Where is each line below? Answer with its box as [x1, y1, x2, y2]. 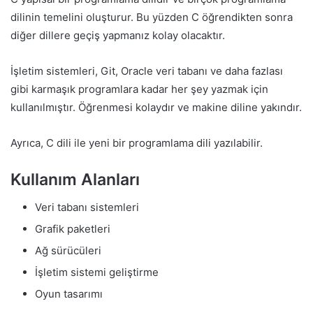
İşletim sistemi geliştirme [35, 265, 159, 279]
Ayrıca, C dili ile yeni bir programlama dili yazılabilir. [10, 136, 263, 150]
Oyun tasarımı [35, 286, 103, 300]
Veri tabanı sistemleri [35, 200, 139, 214]
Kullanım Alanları [10, 170, 140, 190]
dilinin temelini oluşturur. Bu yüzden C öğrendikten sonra [10, 10, 293, 24]
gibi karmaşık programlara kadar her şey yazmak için [10, 82, 268, 96]
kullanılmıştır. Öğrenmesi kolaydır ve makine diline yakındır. [10, 101, 302, 115]
